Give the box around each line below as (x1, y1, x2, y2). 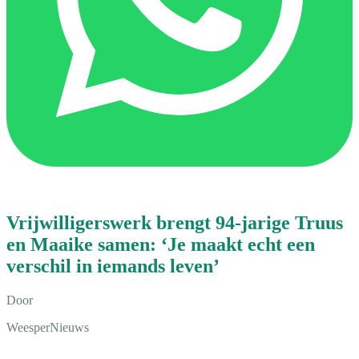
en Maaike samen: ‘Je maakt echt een (6, 233, 315, 255)
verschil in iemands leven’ (6, 255, 220, 276)
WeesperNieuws (6, 320, 89, 334)
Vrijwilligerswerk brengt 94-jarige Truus (6, 212, 343, 233)
